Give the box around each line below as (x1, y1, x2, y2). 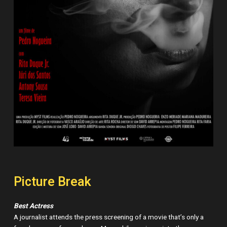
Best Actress (14, 201, 54, 212)
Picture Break (14, 173, 92, 192)
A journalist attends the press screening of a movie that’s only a (14, 212, 204, 223)
